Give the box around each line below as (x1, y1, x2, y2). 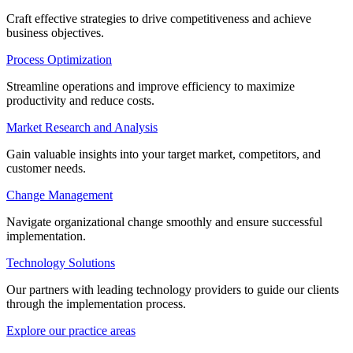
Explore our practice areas (6, 324, 136, 338)
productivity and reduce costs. (6, 94, 154, 108)
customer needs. (6, 162, 86, 176)
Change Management (6, 188, 113, 203)
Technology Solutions (6, 256, 115, 270)
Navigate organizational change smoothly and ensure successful (6, 215, 322, 229)
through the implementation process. (6, 297, 186, 311)
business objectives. (6, 26, 104, 40)
